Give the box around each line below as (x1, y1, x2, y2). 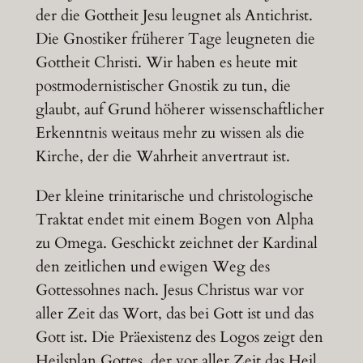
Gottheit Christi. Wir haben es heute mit (35, 52, 297, 74)
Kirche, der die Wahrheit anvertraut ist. (35, 146, 290, 168)
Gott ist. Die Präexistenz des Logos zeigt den (35, 326, 323, 348)
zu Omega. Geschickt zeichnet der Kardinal (35, 232, 318, 254)
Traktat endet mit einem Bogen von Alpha (35, 208, 314, 230)
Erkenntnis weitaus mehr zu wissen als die (35, 122, 305, 144)
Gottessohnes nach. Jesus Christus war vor (35, 279, 304, 301)
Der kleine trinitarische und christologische (35, 185, 314, 207)
